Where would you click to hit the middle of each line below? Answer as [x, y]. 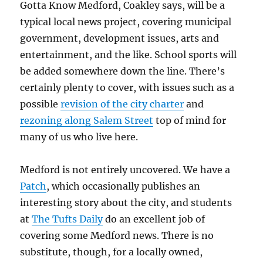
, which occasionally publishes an [124, 186]
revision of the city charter [122, 104]
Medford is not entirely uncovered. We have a [125, 169]
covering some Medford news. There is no [117, 235]
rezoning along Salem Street [87, 120]
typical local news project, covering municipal [126, 21]
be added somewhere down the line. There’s [123, 71]
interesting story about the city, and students [126, 202]
